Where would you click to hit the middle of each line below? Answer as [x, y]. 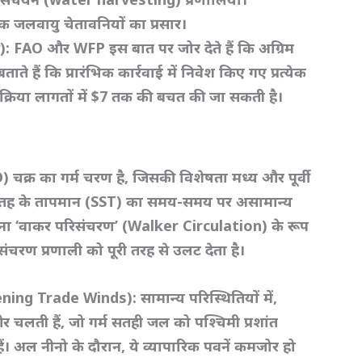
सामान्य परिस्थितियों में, [209, 297]
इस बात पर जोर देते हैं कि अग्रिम [202, 48]
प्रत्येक [289, 72]
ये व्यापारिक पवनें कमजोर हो [213, 345]
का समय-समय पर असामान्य [210, 201]
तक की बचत [151, 97]
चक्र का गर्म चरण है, [73, 177]
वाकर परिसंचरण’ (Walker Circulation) [145, 225]
